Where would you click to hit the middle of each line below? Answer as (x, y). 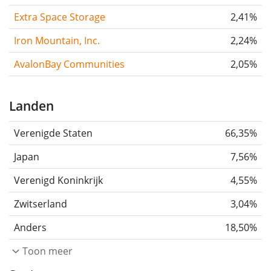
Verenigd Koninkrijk (58, 181)
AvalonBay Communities (69, 64)
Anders (30, 228)
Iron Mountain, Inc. (57, 41)
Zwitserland (41, 204)
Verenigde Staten (53, 133)
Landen (31, 106)
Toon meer (47, 251)
